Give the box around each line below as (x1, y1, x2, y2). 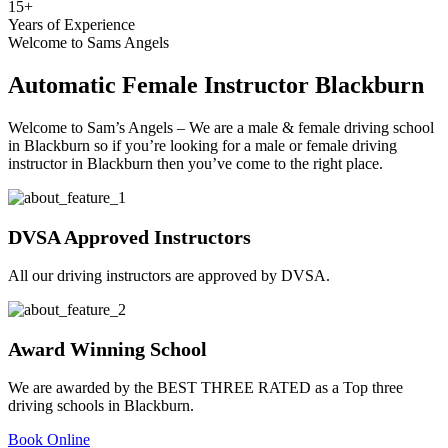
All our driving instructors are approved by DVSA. (8, 266, 330, 284)
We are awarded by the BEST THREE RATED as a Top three (8, 378, 403, 396)
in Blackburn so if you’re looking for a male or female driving (8, 136, 397, 154)
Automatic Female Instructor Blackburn (8, 71, 424, 98)
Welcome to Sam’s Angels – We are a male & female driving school (8, 118, 434, 136)
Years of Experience (8, 16, 135, 34)
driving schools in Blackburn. (8, 396, 194, 414)
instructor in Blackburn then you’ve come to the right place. (8, 154, 383, 172)
